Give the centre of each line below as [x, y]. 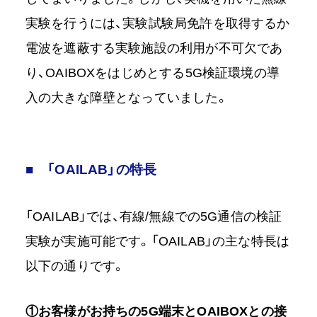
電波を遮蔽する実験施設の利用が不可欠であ [154, 48]
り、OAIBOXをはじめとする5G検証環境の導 [152, 73]
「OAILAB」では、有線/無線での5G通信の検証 [154, 216]
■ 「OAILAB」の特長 [91, 169]
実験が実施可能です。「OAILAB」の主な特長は [157, 241]
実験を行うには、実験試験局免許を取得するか [157, 23]
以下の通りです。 [75, 266]
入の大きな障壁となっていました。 [127, 97]
